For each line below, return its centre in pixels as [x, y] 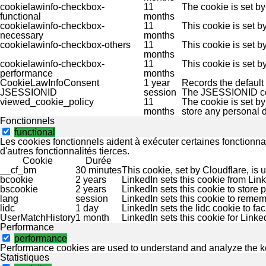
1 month [92, 218]
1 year [157, 83]
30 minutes [99, 170]
